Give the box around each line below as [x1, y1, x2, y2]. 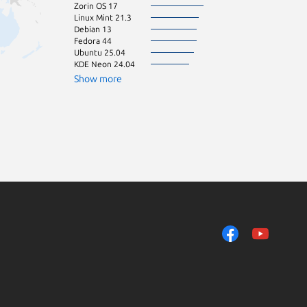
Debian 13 [74, 24, 112, 34]
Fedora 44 [74, 36, 112, 45]
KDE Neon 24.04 [74, 59, 135, 69]
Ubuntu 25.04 [74, 47, 125, 57]
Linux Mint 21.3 [74, 12, 132, 22]
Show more [74, 73, 122, 84]
